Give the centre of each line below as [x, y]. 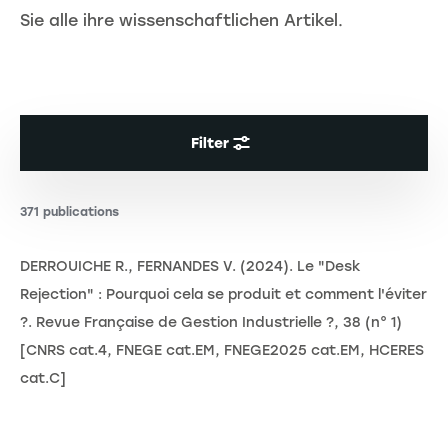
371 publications [69, 212]
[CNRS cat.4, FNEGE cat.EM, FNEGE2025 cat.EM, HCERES [222, 351]
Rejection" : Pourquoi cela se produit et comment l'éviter [223, 295]
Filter [209, 143]
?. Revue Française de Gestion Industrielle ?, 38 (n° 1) [211, 323]
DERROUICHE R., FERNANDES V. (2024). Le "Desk [190, 267]
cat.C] [43, 379]
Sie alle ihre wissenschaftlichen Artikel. [181, 20]
